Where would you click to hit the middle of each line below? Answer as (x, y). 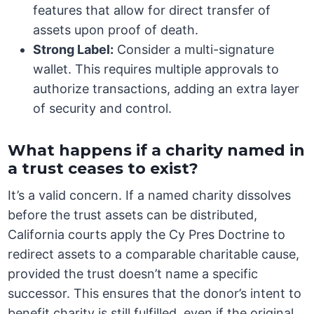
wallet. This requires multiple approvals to (156, 69)
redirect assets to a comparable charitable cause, (154, 254)
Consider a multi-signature (194, 50)
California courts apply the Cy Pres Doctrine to (147, 235)
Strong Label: (74, 50)
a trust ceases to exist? (103, 169)
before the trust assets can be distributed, (133, 215)
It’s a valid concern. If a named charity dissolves (150, 196)
